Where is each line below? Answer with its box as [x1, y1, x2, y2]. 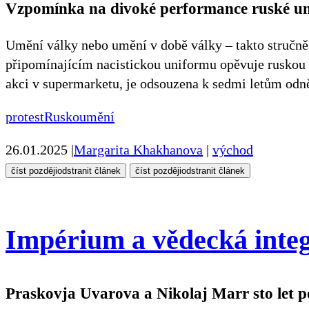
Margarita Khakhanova [74, 141, 203, 157]
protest [6, 108, 44, 124]
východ [212, 141, 253, 157]
